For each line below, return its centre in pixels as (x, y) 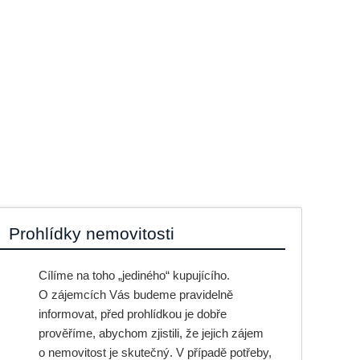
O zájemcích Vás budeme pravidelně (135, 295)
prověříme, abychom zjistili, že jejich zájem (151, 333)
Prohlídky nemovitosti (91, 233)
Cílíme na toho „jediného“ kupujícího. (134, 275)
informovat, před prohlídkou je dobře (132, 314)
